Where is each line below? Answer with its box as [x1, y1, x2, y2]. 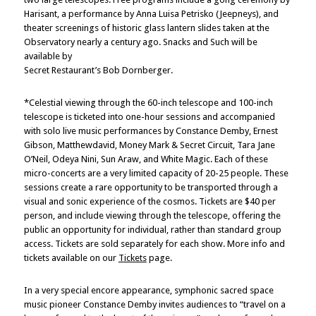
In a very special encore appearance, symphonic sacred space [23, 285, 274, 296]
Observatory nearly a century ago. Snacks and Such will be [23, 37, 257, 48]
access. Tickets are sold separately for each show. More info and [23, 238, 285, 250]
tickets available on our [23, 253, 119, 264]
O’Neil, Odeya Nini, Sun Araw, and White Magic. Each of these [23, 154, 268, 165]
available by [23, 51, 72, 62]
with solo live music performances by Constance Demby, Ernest [23, 126, 278, 137]
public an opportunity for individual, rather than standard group [23, 224, 281, 236]
